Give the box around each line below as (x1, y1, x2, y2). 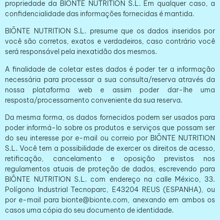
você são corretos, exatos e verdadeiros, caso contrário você (5, 37, 215, 46)
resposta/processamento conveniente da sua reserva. (5, 95, 183, 105)
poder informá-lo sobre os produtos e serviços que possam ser (5, 123, 215, 133)
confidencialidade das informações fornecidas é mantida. (5, 9, 194, 18)
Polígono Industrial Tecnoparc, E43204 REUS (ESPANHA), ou (5, 185, 215, 194)
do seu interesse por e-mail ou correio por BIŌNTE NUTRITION (5, 134, 215, 143)
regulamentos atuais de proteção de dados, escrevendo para (5, 165, 215, 174)
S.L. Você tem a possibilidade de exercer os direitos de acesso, (5, 144, 215, 153)
